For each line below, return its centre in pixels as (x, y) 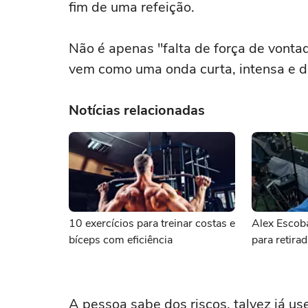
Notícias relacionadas (137, 110)
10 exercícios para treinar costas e (152, 223)
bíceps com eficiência (121, 240)
